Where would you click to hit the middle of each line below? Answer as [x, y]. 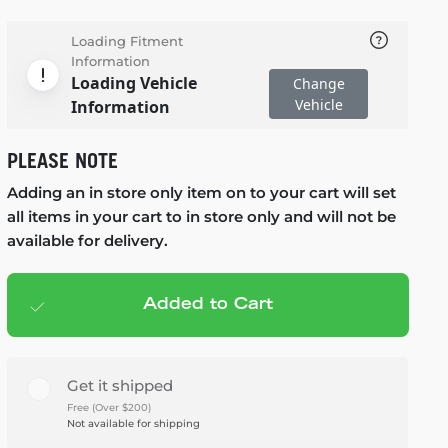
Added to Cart [207, 305]
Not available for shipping [133, 423]
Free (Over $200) [108, 407]
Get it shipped [119, 385]
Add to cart [154, 306]
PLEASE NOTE [62, 161]
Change [318, 83]
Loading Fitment [126, 41]
